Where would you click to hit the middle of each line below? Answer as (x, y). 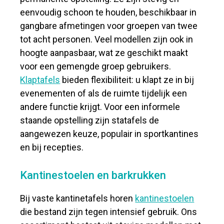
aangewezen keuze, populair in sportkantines (109, 134)
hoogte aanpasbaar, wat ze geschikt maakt (104, 53)
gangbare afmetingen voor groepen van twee (109, 26)
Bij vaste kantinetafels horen (78, 198)
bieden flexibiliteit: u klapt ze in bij (127, 80)
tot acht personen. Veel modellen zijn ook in (107, 39)
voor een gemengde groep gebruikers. (96, 66)
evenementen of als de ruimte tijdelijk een (104, 93)
